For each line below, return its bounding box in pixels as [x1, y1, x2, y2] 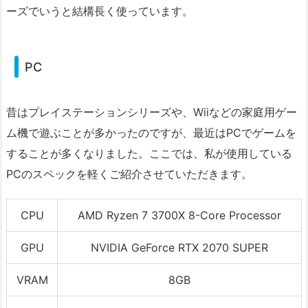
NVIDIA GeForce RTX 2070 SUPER [91, 240, 268, 254]
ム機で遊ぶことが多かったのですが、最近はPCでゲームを [6, 126, 296, 140]
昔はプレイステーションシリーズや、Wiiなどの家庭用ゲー [6, 105, 297, 120]
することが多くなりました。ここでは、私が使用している [6, 146, 292, 161]
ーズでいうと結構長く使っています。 [6, 3, 193, 18]
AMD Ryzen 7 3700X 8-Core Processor [78, 208, 281, 222]
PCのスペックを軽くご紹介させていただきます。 [6, 167, 252, 181]
